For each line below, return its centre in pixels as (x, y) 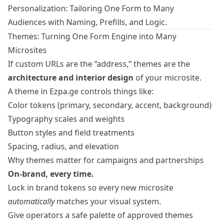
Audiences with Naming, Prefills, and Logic (86, 22)
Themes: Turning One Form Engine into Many (92, 37)
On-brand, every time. (51, 174)
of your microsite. (167, 78)
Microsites (27, 50)
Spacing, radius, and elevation (63, 147)
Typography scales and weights (66, 119)
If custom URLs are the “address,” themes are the (99, 64)
